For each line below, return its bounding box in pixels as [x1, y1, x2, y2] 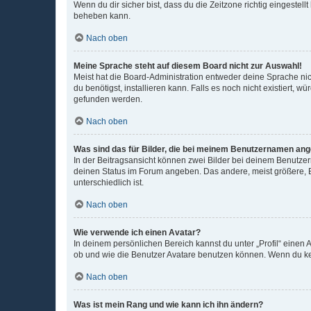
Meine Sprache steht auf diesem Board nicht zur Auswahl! [74, 60, 302, 71]
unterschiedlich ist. [74, 177, 144, 187]
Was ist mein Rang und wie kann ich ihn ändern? [74, 299, 263, 310]
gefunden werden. [74, 94, 142, 104]
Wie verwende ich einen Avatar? [74, 227, 201, 237]
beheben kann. [74, 10, 131, 21]
